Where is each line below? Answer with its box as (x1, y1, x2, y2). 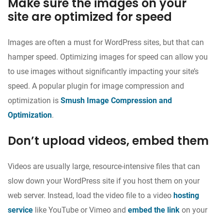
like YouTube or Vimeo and (33, 205, 128, 215)
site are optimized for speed (8, 8, 172, 25)
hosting (173, 190, 199, 200)
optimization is (8, 95, 61, 105)
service (8, 205, 33, 215)
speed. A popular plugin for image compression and (8, 81, 184, 91)
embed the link (128, 205, 180, 215)
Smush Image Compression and (61, 95, 172, 105)
